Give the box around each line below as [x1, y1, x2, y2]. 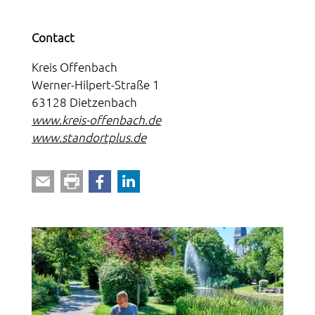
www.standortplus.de [32, 129, 146, 146]
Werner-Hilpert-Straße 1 [32, 77, 160, 93]
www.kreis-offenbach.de [32, 112, 161, 128]
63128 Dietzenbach [32, 94, 137, 110]
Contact [32, 30, 75, 46]
